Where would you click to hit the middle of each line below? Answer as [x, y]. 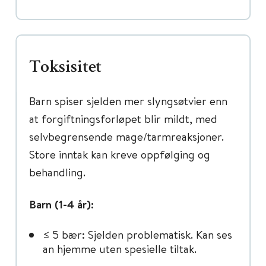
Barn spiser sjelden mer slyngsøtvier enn [128, 101]
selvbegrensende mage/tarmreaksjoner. [126, 136]
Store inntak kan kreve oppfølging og [120, 154]
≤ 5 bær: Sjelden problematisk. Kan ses [137, 234]
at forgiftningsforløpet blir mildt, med [123, 118]
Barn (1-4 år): [61, 204]
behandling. [59, 172]
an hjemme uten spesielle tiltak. [120, 248]
